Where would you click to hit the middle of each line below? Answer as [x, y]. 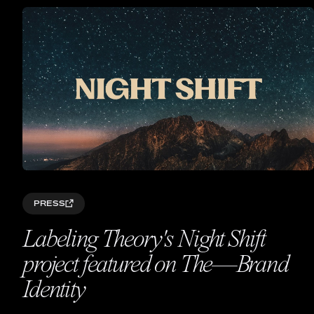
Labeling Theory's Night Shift [144, 241]
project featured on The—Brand [156, 267]
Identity [54, 292]
